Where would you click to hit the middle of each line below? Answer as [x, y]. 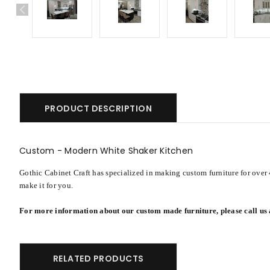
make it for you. [46, 185]
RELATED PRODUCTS [98, 258]
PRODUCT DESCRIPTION [98, 108]
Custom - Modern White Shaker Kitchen [106, 151]
